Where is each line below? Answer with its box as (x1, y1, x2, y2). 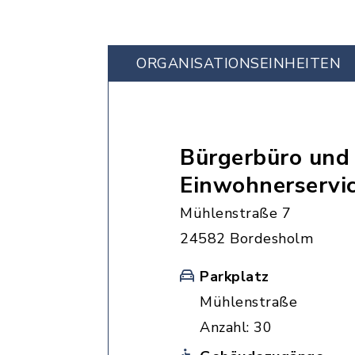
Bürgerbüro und (180, 143, 349, 173)
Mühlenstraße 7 (180, 204, 291, 223)
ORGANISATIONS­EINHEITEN (136, 54, 341, 73)
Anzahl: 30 (200, 318, 272, 337)
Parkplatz (200, 267, 269, 286)
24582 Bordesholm (180, 229, 313, 248)
